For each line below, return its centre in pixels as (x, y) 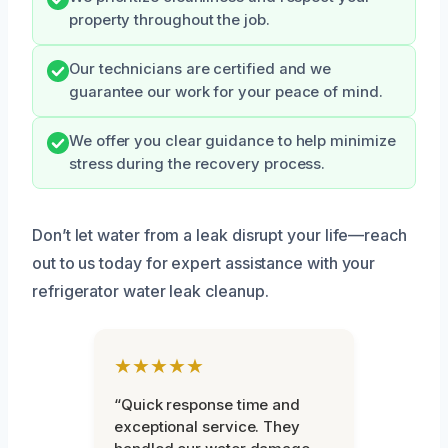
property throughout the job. (169, 19)
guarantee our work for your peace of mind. (226, 91)
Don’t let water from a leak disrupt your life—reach (219, 234)
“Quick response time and (207, 404)
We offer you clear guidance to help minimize (232, 140)
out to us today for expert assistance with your (204, 262)
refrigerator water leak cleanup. (150, 290)
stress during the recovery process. (197, 163)
